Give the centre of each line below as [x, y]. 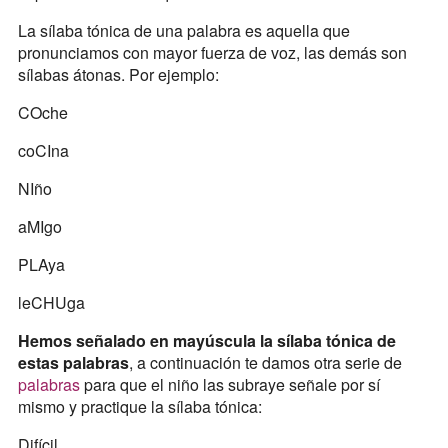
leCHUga [51, 303]
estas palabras [73, 363]
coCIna [43, 151]
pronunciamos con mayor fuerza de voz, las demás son [212, 53]
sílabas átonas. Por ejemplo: [118, 75]
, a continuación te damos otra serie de [265, 363]
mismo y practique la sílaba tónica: [139, 407]
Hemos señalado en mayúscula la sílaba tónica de [206, 341]
